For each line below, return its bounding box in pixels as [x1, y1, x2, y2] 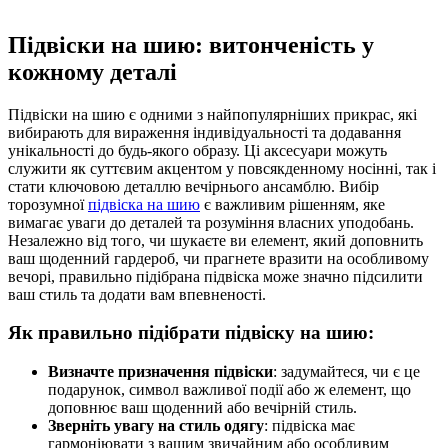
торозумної [8, 195, 88, 213]
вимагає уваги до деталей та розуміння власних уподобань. [8, 213, 414, 231]
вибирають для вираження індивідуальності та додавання [8, 123, 401, 141]
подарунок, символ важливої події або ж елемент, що [48, 380, 411, 398]
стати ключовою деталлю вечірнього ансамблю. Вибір [8, 177, 379, 195]
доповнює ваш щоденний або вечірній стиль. [48, 398, 357, 416]
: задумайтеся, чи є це [273, 362, 420, 380]
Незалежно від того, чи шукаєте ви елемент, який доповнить [8, 231, 423, 249]
